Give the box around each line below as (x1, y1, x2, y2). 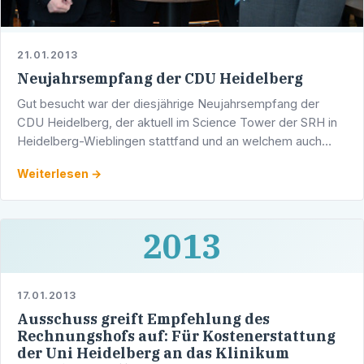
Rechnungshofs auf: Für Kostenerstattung (17, 327, 336, 346)
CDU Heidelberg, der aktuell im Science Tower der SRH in (17, 115, 337, 130)
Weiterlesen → (17, 166, 102, 180)
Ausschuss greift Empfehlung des (17, 310, 270, 329)
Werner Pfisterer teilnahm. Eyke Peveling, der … (17, 152, 283, 167)
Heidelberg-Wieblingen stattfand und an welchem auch (17, 133, 322, 149)
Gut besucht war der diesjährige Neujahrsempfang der (17, 96, 319, 111)
